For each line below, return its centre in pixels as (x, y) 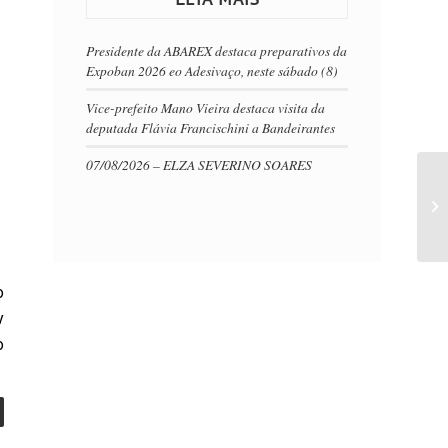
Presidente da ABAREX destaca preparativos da (217, 51)
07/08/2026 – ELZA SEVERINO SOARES (199, 165)
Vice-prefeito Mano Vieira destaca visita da (206, 108)
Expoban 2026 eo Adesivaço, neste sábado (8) (212, 71)
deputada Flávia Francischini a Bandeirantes (211, 128)
